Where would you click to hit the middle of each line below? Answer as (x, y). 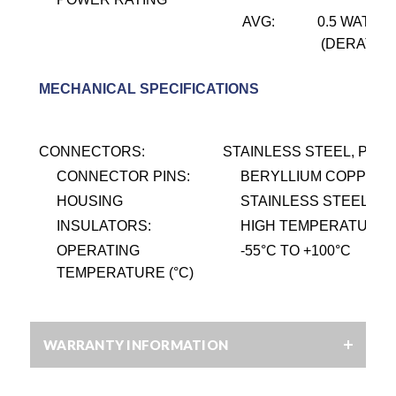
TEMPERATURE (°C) (125, 273)
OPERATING (98, 251)
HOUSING (90, 202)
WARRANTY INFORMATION (136, 345)
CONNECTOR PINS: (123, 177)
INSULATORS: (104, 226)
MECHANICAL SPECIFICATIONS (149, 89)
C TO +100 (301, 251)
